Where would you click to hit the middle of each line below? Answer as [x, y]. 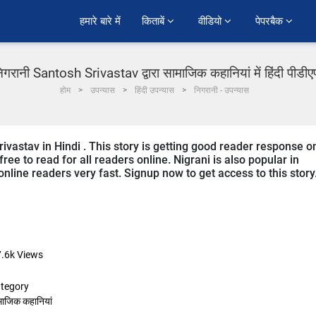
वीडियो [211, 21]
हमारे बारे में [100, 21]
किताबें [154, 21]
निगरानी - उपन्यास [221, 90]
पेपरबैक [271, 21]
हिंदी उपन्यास [154, 90]
